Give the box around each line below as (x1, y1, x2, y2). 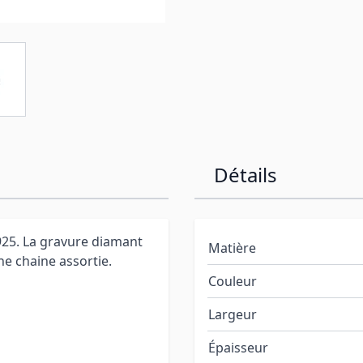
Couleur (208, 271, 257, 290)
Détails (214, 160, 277, 188)
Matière (208, 238, 256, 257)
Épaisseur (208, 338, 268, 357)
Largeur (208, 305, 257, 323)
